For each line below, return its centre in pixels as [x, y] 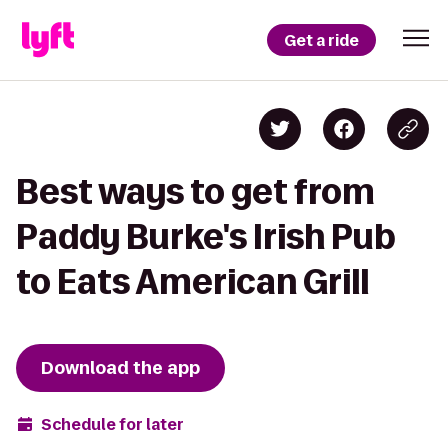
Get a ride [321, 40]
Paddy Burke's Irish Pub [206, 236]
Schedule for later [112, 424]
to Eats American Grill [192, 281]
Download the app [120, 368]
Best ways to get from [195, 191]
